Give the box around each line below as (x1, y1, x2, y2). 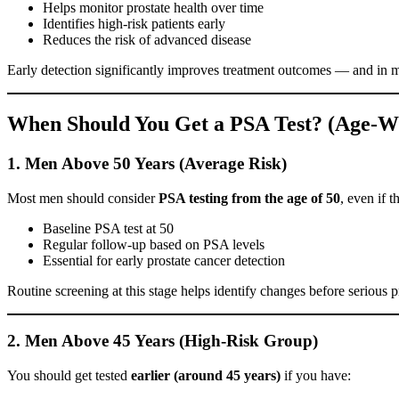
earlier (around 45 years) (131, 368, 281, 384)
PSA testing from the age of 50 (159, 190, 340, 206)
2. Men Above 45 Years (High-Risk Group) (7, 331, 318, 351)
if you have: (281, 368, 351, 384)
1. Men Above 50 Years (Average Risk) (7, 153, 287, 173)
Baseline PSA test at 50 (43, 220, 174, 236)
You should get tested (7, 368, 131, 384)
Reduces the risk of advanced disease (43, 32, 251, 48)
